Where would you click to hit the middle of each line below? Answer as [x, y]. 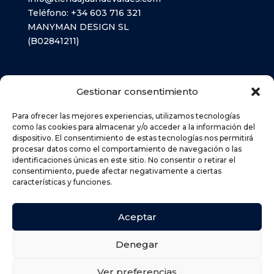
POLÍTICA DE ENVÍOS [85, 216]
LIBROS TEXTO [70, 80]
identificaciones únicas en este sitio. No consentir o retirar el [124, 160]
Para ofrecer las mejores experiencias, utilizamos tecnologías [126, 116]
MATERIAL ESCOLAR [83, 99]
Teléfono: [49, 13]
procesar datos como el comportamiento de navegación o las [127, 149]
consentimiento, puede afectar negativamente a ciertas [117, 171]
